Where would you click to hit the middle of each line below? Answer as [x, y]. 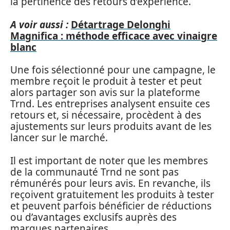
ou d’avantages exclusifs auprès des [93, 217]
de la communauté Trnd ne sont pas [94, 172]
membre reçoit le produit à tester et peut [106, 81]
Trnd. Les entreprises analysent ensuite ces [110, 104]
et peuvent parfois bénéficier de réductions [111, 206]
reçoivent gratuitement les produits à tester [112, 194]
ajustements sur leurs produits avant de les [111, 126]
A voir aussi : [39, 24]
